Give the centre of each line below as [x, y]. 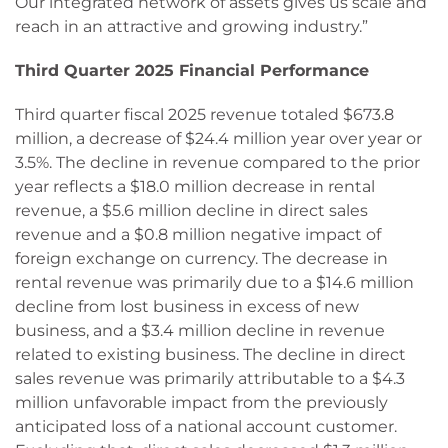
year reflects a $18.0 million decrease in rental [195, 186]
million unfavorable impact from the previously [201, 402]
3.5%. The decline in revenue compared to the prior [217, 162]
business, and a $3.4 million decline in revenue [200, 330]
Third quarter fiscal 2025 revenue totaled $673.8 [204, 114]
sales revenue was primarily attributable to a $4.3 [210, 378]
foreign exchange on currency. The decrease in [201, 258]
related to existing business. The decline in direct [210, 354]
